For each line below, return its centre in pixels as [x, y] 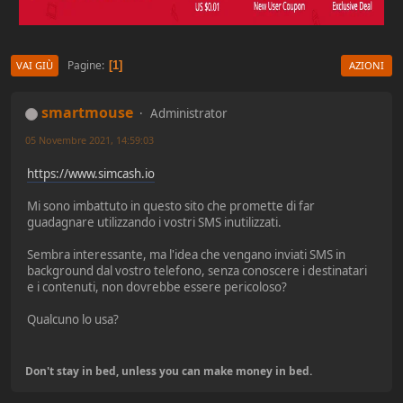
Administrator [189, 114]
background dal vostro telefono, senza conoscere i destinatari [197, 270]
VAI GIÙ [35, 66]
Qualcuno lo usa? [73, 319]
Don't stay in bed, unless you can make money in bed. [169, 371]
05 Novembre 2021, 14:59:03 [90, 140]
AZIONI [367, 66]
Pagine [85, 65]
